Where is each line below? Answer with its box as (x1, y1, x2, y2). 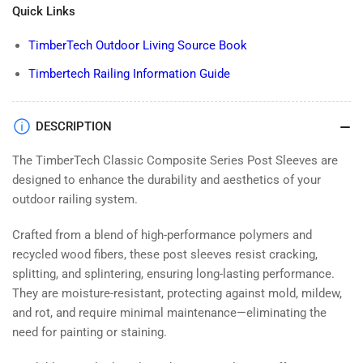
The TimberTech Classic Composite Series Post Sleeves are (12, 153, 338, 169)
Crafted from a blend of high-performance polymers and (12, 228, 312, 243)
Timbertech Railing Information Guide (28, 66, 230, 81)
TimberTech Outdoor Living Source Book (28, 38, 247, 53)
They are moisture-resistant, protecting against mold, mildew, (12, 286, 342, 301)
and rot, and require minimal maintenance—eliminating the (12, 305, 327, 321)
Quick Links (12, 4, 75, 19)
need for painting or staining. (12, 325, 167, 340)
